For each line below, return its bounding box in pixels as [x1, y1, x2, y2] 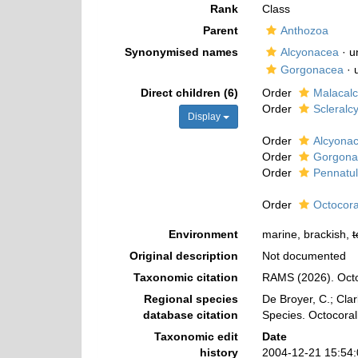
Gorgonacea [280, 63, 344, 76]
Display [187, 111, 223, 122]
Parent [202, 24, 238, 37]
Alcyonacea [280, 46, 339, 58]
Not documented [261, 249, 346, 262]
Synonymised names [124, 46, 238, 58]
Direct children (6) [140, 86, 238, 99]
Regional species [143, 292, 238, 305]
